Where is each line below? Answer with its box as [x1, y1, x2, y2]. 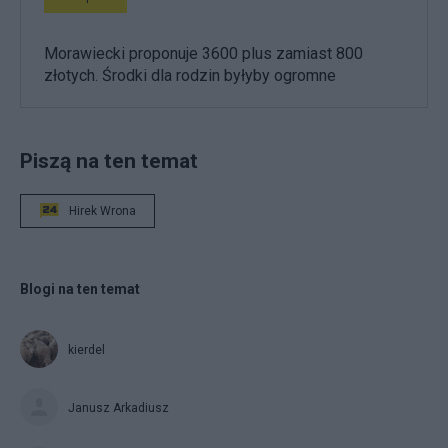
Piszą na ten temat [20, 147, 198, 173]
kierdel [68, 342, 105, 357]
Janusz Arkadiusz [68, 400, 169, 415]
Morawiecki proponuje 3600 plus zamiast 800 [44, 43, 363, 63]
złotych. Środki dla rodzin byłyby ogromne [44, 65, 336, 85]
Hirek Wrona [69, 203, 136, 218]
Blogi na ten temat [20, 280, 140, 297]
